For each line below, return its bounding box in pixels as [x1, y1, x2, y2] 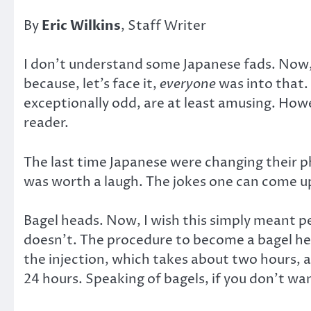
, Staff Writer [121, 16, 206, 35]
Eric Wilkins [42, 16, 121, 35]
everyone [160, 75, 216, 94]
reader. [24, 114, 69, 133]
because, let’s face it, [24, 75, 160, 94]
